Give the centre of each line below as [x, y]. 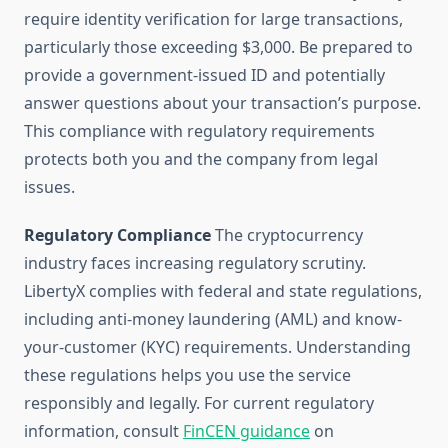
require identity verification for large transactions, [213, 19]
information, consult [103, 431]
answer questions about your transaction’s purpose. [222, 103]
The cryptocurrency [287, 235]
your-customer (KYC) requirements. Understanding [217, 347]
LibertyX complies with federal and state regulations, [223, 291]
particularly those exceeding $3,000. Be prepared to [218, 47]
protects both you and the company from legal [201, 159]
